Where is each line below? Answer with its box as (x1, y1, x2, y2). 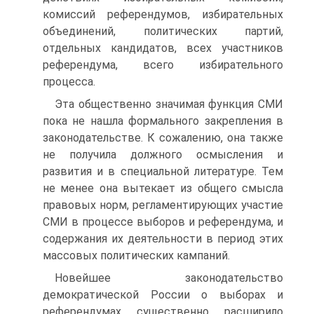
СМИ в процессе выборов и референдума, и (43, 215, 283, 228)
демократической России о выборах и (43, 288, 283, 301)
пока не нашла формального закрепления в (43, 114, 283, 128)
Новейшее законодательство (55, 271, 283, 285)
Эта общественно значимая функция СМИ (55, 97, 283, 111)
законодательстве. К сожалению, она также (43, 131, 283, 144)
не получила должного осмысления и (43, 148, 283, 161)
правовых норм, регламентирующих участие (43, 198, 283, 212)
